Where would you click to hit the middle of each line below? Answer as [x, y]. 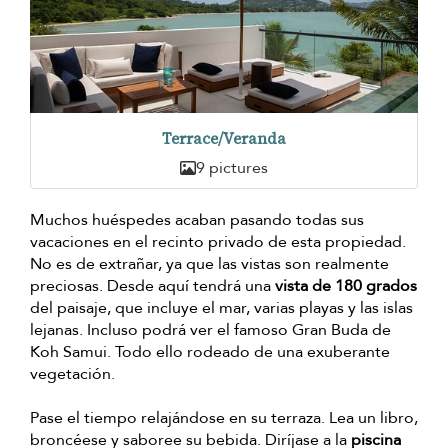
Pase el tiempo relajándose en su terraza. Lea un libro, [224, 418]
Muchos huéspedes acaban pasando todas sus [197, 220]
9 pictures [232, 168]
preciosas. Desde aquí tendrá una [152, 286]
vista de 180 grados [346, 286]
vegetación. [72, 374]
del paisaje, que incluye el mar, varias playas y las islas [221, 308]
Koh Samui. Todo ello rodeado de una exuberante [210, 352]
